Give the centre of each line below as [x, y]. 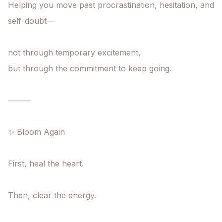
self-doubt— [31, 21]
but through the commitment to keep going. [90, 69]
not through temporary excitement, [74, 53]
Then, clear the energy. [52, 195]
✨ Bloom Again [36, 132]
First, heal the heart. [46, 164]
